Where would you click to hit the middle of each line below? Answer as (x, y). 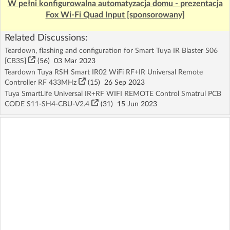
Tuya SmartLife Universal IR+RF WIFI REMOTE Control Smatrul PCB (113, 94)
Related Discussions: (46, 38)
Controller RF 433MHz (42, 83)
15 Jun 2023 (135, 104)
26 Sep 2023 (122, 83)
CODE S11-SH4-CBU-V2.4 (48, 104)
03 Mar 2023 (73, 61)
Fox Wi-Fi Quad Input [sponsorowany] (115, 15)
